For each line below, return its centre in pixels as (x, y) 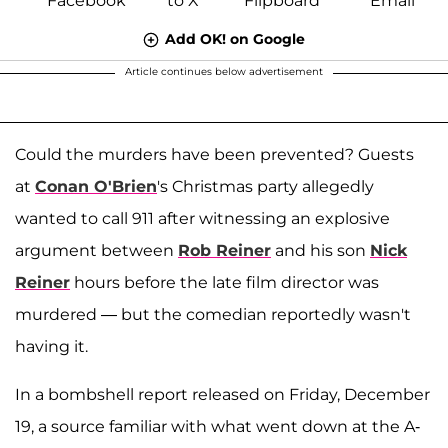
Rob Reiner (224, 250)
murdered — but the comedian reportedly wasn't (213, 314)
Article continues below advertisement (224, 71)
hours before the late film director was (224, 282)
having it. (51, 346)
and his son (320, 250)
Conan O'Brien (96, 186)
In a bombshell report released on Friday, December (222, 394)
